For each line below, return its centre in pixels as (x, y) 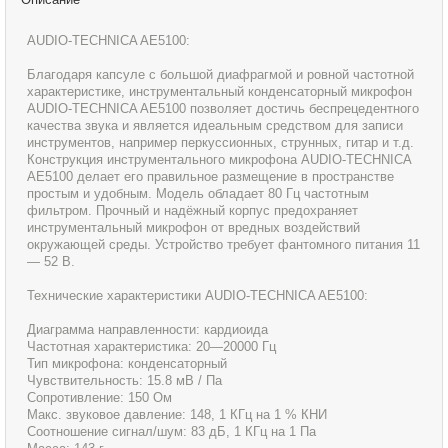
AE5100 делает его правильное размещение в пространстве (211, 177)
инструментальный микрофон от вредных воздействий (194, 228)
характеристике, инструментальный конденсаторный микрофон (220, 92)
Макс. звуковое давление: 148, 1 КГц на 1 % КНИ (177, 415)
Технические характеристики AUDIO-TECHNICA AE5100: (198, 296)
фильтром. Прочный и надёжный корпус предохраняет (193, 211)
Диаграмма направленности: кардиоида (148, 330)
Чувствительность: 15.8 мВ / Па (125, 381)
